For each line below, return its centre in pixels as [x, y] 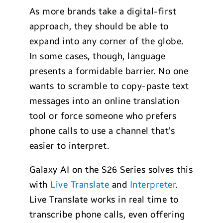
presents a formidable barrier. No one [109, 71]
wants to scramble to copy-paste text [109, 86]
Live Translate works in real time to [104, 200]
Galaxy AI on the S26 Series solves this [111, 170]
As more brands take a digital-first [103, 12]
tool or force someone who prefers [103, 116]
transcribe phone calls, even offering [107, 215]
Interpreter [153, 185]
